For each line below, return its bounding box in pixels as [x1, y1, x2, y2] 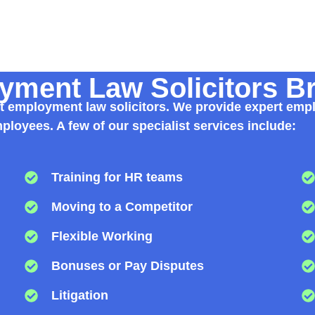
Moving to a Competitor [51, 199, 193, 214]
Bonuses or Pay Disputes [51, 258, 205, 273]
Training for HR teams [51, 169, 184, 184]
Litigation [51, 288, 109, 302]
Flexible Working [51, 229, 153, 243]
